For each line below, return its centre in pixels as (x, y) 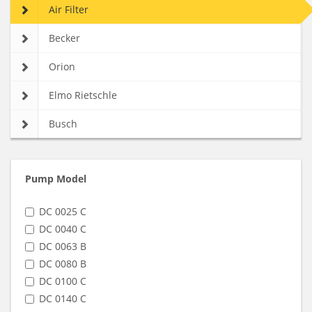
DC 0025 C (63, 211)
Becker (64, 38)
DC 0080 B (63, 264)
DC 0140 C (63, 298)
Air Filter (69, 9)
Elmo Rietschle (83, 95)
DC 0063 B (63, 246)
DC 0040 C (63, 229)
